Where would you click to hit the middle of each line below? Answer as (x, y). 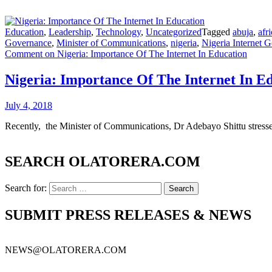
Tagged (217, 32)
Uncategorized (174, 32)
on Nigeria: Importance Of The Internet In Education (145, 54)
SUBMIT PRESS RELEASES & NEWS (128, 215)
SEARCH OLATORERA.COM (103, 161)
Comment (24, 54)
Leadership (70, 32)
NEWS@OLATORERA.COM (66, 250)
